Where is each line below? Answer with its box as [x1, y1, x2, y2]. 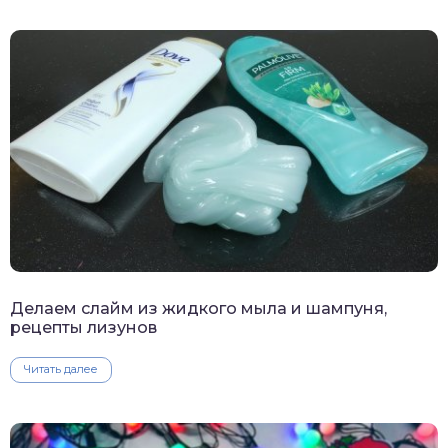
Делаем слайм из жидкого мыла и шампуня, [10, 298, 387, 318]
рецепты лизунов [10, 317, 157, 337]
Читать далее [24, 361, 98, 376]
